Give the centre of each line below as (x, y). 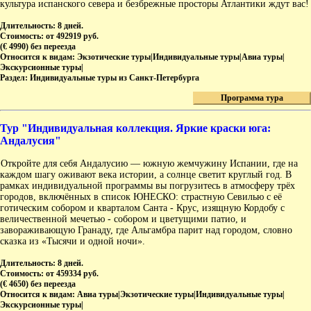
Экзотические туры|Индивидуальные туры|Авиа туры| (181, 57)
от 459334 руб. (72, 274)
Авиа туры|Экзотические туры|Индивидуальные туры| (181, 295)
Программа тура (252, 98)
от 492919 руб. (72, 36)
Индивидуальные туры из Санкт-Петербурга (115, 78)
